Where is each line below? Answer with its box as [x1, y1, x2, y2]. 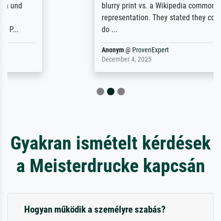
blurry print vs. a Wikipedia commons [40, 1, 158, 11]
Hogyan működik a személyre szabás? [24, 204, 166, 216]
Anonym [40, 46, 63, 55]
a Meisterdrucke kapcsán [16, 154, 205, 177]
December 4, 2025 [40, 55, 91, 64]
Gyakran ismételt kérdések [10, 132, 211, 154]
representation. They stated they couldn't [40, 13, 172, 23]
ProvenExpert [71, 46, 108, 55]
